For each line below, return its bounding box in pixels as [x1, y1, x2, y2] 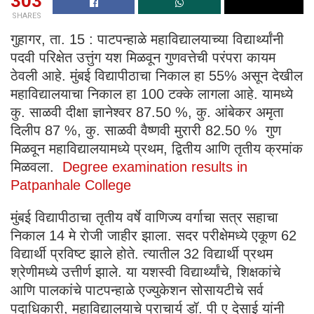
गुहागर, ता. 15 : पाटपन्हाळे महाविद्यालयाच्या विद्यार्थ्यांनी [11, 31, 284, 47]
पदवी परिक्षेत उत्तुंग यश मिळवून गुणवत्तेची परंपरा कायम [11, 49, 275, 65]
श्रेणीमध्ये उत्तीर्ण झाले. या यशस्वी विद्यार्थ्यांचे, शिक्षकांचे [11, 264, 280, 280]
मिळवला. [11, 158, 62, 175]
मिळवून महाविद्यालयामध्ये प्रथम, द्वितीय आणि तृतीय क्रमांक [11, 140, 303, 156]
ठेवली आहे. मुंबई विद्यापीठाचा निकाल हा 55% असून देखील [11, 67, 303, 83]
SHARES [11, 11, 41, 20]
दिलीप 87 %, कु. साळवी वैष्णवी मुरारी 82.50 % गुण [11, 122, 281, 138]
